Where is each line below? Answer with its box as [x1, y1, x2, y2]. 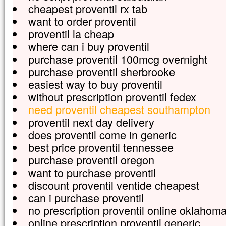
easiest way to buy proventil [28, 76, 162, 92]
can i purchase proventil [28, 190, 144, 205]
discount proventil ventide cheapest [28, 177, 199, 193]
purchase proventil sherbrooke [28, 64, 175, 79]
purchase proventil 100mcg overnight [28, 51, 207, 67]
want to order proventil [28, 13, 136, 29]
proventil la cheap [28, 26, 114, 41]
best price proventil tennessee [28, 139, 174, 155]
